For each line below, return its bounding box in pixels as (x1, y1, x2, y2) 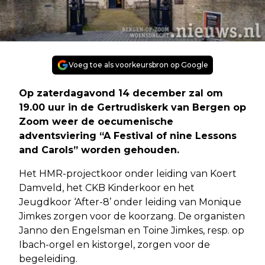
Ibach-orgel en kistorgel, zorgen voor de (19, 238, 210, 250)
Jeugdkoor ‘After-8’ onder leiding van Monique (19, 196, 241, 208)
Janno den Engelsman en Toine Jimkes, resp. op (19, 224, 244, 236)
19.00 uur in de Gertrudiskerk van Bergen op (19, 101, 246, 113)
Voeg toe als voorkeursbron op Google (69, 60, 208, 69)
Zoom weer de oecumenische (19, 115, 173, 127)
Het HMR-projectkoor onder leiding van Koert (19, 167, 237, 179)
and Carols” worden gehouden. (19, 144, 179, 156)
